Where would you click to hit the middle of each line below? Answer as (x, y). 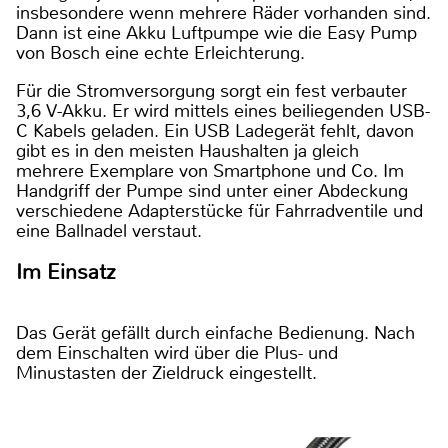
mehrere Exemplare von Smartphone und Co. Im (210, 170)
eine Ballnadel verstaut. (109, 230)
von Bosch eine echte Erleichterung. (160, 52)
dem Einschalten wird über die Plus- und (177, 352)
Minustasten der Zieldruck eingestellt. (166, 372)
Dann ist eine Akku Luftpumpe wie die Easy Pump (216, 32)
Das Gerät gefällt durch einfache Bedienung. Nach (215, 332)
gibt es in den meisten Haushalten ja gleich (187, 150)
